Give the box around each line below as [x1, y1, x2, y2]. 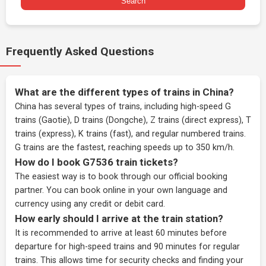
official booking [169, 172, 227, 182]
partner [15, 185, 42, 195]
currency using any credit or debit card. [15, 199, 165, 209]
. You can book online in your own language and [42, 185, 227, 195]
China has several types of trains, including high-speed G [15, 102, 231, 112]
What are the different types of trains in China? [15, 86, 234, 98]
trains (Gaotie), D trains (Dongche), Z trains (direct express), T [15, 115, 251, 125]
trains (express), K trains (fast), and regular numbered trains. [15, 129, 246, 139]
